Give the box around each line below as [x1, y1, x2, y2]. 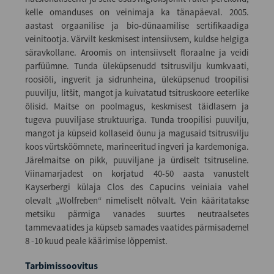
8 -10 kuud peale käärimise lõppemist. [25, 234, 168, 246]
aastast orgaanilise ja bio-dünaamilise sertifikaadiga [25, 19, 249, 31]
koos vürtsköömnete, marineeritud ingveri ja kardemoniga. [25, 140, 249, 152]
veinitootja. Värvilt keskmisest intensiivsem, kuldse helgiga [25, 32, 249, 45]
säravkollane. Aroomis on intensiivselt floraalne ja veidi [25, 46, 249, 58]
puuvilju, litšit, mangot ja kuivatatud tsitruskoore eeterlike [25, 86, 249, 98]
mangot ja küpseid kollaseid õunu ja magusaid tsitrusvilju [25, 127, 249, 139]
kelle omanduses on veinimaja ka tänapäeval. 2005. [25, 6, 249, 18]
